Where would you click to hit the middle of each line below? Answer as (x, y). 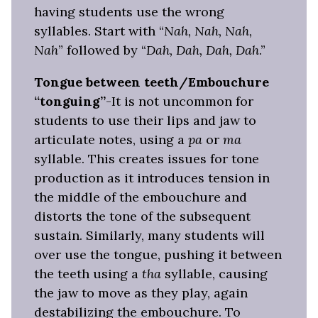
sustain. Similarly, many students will (149, 236)
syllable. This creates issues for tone (147, 159)
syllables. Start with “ (99, 31)
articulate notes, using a (111, 140)
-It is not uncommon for (180, 102)
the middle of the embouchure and (141, 197)
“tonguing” (70, 102)
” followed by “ (102, 50)
